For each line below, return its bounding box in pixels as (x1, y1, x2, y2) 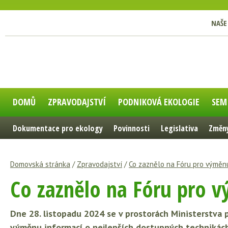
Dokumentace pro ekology (13, 123, 103, 134)
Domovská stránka (10, 159, 70, 169)
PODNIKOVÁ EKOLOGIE (118, 96, 199, 108)
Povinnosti (113, 123, 150, 134)
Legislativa (160, 123, 198, 134)
